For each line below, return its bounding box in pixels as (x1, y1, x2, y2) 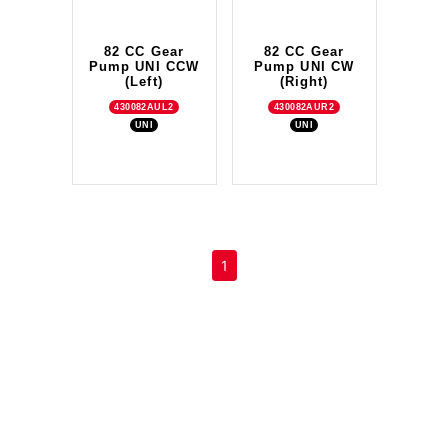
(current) (226, 255, 284, 273)
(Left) (125, 73, 163, 89)
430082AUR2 (273, 101, 335, 112)
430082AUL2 (114, 101, 174, 112)
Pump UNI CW (254, 58, 354, 74)
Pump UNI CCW (89, 58, 199, 74)
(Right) (279, 73, 329, 89)
